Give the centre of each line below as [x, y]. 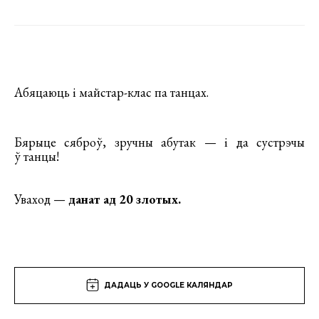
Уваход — [41, 199]
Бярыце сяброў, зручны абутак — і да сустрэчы [159, 142]
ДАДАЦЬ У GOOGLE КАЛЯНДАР [168, 285]
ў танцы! [37, 156]
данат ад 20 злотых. [125, 199]
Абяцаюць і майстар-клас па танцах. [111, 92]
